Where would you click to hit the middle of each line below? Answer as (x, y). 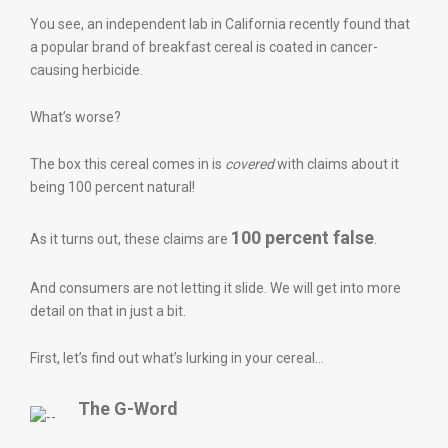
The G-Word (128, 408)
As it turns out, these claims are (130, 239)
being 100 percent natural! (112, 187)
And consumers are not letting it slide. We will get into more (215, 288)
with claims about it (336, 164)
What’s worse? (75, 117)
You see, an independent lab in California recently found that (220, 24)
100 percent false (302, 237)
